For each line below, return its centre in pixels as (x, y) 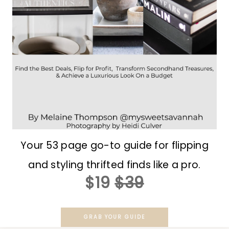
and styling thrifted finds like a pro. (114, 165)
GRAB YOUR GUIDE (114, 217)
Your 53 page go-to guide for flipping (114, 145)
